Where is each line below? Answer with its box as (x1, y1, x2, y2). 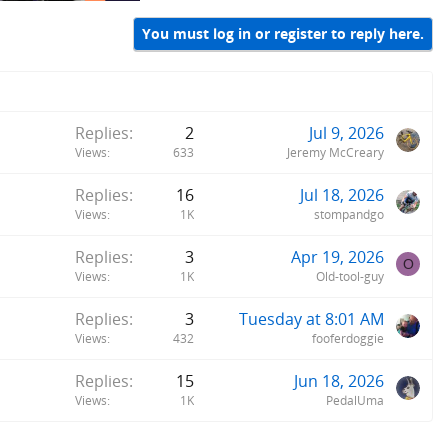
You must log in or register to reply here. (142, 24, 424, 44)
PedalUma (326, 391, 384, 409)
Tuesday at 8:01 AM (239, 307, 384, 330)
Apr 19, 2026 (291, 245, 384, 268)
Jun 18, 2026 (294, 369, 384, 392)
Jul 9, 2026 (309, 121, 384, 144)
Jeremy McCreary (287, 143, 384, 161)
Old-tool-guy (316, 267, 384, 285)
